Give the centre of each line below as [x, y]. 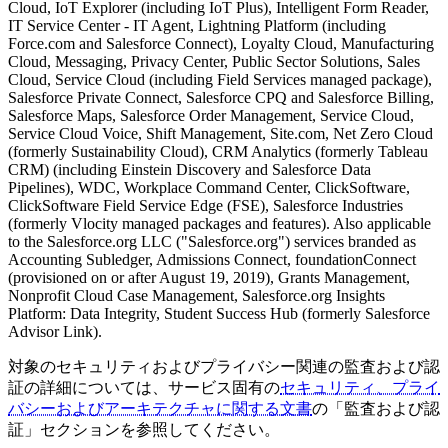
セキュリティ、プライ [360, 387]
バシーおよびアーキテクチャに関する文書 [160, 408]
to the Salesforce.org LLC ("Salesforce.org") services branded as [212, 241]
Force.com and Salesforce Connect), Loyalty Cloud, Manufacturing [221, 43]
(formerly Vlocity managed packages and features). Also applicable [219, 223]
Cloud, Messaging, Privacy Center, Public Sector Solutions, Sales [214, 61]
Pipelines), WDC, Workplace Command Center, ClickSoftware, [209, 187]
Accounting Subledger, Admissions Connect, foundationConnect [212, 259]
